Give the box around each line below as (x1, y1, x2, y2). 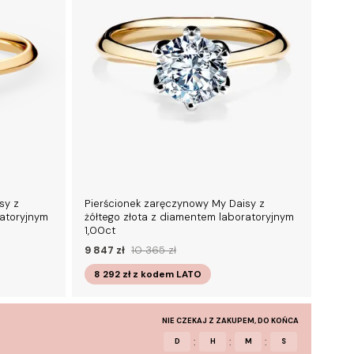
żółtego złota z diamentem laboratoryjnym (85, 210, 295, 224)
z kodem (133, 269, 175, 281)
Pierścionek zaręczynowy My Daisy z (85, 197, 265, 211)
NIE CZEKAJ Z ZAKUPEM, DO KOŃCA (162, 316, 299, 326)
